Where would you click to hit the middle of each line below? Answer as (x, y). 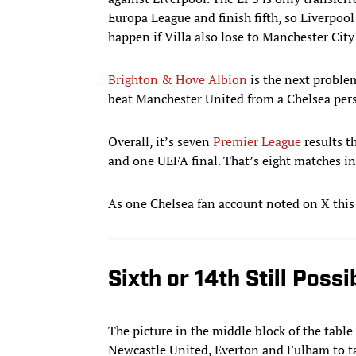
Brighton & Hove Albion (178, 80)
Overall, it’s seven (161, 142)
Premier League (259, 142)
